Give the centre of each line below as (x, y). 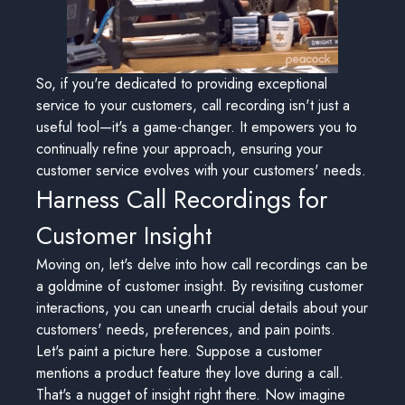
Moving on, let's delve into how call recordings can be (202, 264)
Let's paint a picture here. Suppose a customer (179, 351)
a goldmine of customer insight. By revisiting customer (200, 286)
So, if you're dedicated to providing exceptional (182, 84)
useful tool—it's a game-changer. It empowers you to (197, 127)
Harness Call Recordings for (182, 199)
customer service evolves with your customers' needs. (201, 170)
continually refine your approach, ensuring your (179, 149)
